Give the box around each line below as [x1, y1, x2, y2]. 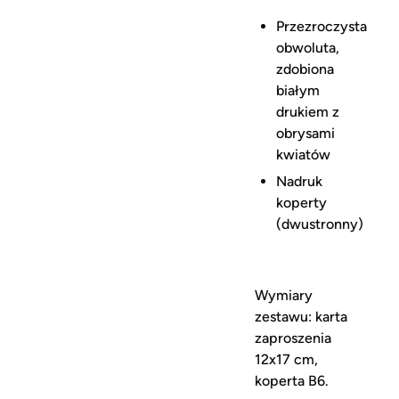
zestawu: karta [255, 308, 348, 325]
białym [276, 82, 321, 99]
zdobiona [276, 61, 335, 77]
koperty [276, 194, 328, 211]
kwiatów [276, 146, 331, 163]
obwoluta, [276, 39, 340, 56]
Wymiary [255, 287, 313, 304]
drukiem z [276, 103, 340, 120]
